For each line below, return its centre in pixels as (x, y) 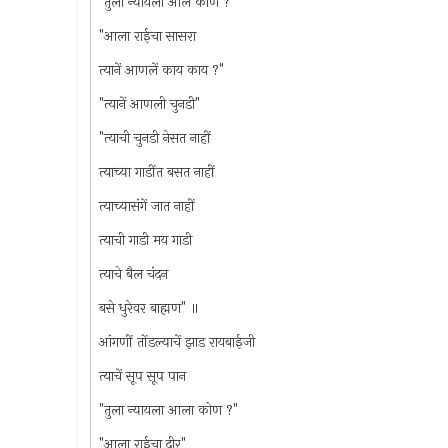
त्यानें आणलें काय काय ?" (161, 70)
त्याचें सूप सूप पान (142, 376)
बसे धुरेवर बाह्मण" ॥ (148, 308)
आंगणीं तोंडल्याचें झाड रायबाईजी (176, 342)
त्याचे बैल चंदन (133, 274)
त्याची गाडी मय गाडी (145, 240)
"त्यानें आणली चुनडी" (149, 104)
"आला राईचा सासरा (147, 36)
